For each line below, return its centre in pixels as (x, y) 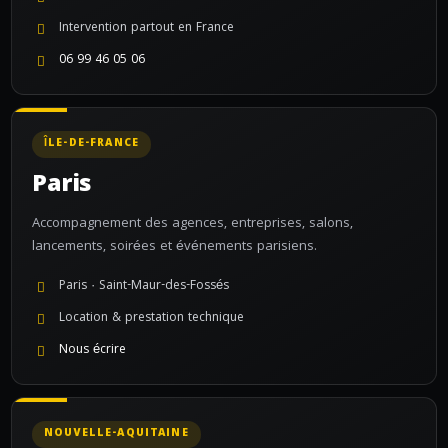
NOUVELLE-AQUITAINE (116, 434)
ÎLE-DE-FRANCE (91, 144)
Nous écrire (92, 350)
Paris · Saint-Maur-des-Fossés (144, 286)
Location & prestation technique (151, 318)
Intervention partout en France (146, 28)
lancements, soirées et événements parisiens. (174, 247)
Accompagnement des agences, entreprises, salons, (192, 224)
